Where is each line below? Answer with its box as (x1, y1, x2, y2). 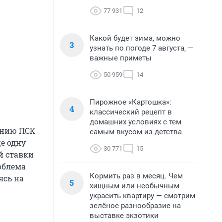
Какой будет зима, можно (90, 34, 180, 43)
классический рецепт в (90, 108, 172, 116)
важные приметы (90, 54, 152, 62)
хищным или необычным (90, 181, 179, 190)
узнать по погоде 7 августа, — (90, 44, 194, 53)
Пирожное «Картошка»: (90, 98, 171, 107)
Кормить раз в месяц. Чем (90, 171, 183, 180)
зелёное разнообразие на (90, 201, 181, 210)
